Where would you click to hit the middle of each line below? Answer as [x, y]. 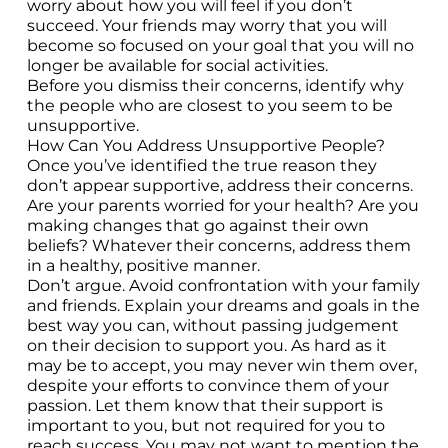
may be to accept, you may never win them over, [221, 365]
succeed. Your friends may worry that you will [206, 25]
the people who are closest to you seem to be [209, 105]
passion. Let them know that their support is [204, 405]
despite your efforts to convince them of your [207, 385]
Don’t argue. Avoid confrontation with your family [223, 285]
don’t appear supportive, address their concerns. [219, 185]
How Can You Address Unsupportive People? [205, 145]
